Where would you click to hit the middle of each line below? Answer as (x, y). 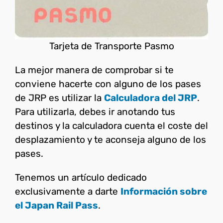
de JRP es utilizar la (59, 98)
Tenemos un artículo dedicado (81, 177)
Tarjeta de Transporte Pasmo (111, 46)
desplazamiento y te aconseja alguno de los (111, 139)
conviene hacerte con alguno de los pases (108, 84)
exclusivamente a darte (68, 191)
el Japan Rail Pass (56, 205)
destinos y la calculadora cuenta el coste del (111, 125)
